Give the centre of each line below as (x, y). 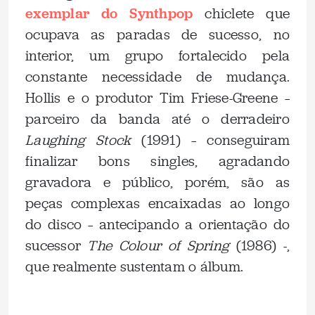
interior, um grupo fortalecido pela (157, 56)
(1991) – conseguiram (210, 140)
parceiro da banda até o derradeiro (157, 119)
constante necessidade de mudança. (157, 77)
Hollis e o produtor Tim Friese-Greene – (157, 98)
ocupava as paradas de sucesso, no (157, 34)
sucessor (53, 245)
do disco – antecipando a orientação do (157, 224)
